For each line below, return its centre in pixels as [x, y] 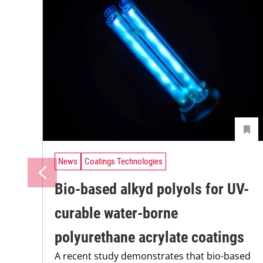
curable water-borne [116, 213]
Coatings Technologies [124, 162]
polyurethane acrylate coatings [149, 237]
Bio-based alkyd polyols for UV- [152, 189]
